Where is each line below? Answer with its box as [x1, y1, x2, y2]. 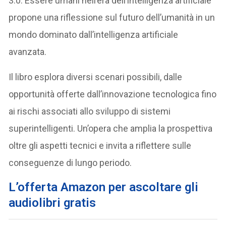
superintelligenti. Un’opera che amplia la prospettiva [9, 123, 213, 134]
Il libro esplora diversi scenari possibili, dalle [9, 72, 183, 83]
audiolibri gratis [9, 196, 96, 210]
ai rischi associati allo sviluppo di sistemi [9, 106, 171, 117]
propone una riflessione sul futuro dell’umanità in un [9, 12, 215, 23]
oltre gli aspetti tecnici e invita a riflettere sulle [9, 140, 192, 151]
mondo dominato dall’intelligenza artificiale [9, 29, 179, 40]
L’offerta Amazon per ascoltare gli [9, 180, 199, 195]
